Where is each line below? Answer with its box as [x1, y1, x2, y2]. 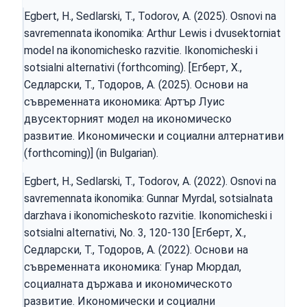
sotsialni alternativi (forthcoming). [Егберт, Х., [24, 60, 242, 74]
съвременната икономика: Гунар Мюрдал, [24, 260, 241, 273]
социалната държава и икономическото [24, 277, 232, 291]
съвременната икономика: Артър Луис [24, 95, 225, 108]
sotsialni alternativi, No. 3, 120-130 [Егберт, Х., [24, 225, 246, 239]
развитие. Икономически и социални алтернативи [24, 129, 284, 143]
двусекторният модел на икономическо [24, 112, 232, 125]
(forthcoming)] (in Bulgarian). [24, 146, 158, 160]
